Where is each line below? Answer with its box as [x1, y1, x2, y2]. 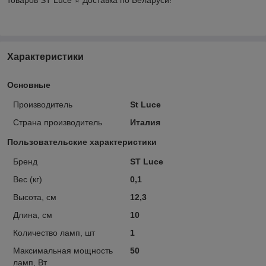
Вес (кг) [13, 174, 42, 184]
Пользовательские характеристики [7, 137, 157, 147]
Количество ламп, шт [13, 227, 95, 237]
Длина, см [13, 210, 52, 220]
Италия [129, 117, 160, 127]
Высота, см [13, 192, 56, 202]
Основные [7, 80, 50, 90]
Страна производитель [13, 117, 102, 127]
